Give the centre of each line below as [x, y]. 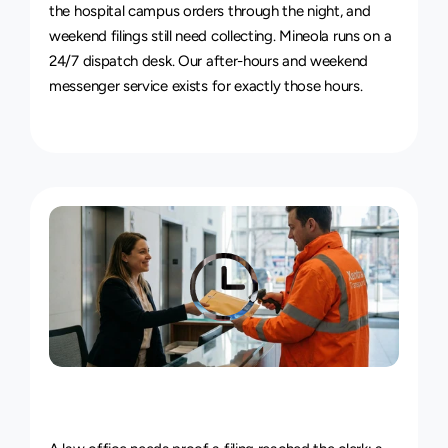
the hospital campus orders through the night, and [210, 11]
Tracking [244, 404]
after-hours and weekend [286, 61]
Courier [145, 404]
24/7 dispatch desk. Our [127, 61]
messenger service [108, 86]
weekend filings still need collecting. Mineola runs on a [220, 36]
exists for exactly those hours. [265, 86]
